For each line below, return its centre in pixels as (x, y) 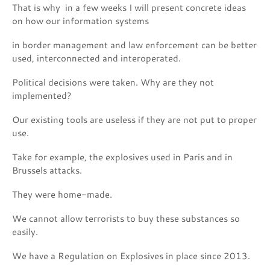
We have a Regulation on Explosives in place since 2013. (131, 256)
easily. (25, 231)
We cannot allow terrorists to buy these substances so (126, 218)
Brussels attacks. (47, 170)
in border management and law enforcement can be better (134, 45)
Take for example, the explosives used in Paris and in (122, 157)
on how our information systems (80, 20)
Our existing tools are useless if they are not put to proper (134, 119)
